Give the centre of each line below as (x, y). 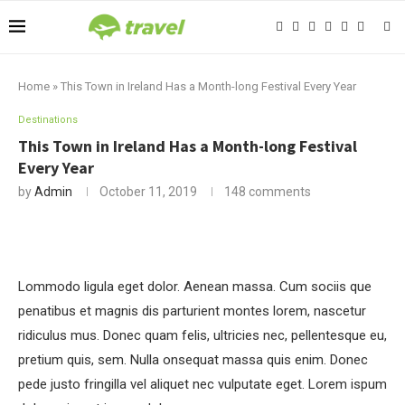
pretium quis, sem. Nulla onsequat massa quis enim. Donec (193, 360)
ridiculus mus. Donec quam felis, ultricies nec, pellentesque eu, (202, 335)
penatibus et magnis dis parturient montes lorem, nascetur (192, 311)
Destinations (48, 120)
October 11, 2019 (148, 192)
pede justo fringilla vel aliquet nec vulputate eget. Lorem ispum (202, 384)
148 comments (268, 192)
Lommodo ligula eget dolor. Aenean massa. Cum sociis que (195, 287)
